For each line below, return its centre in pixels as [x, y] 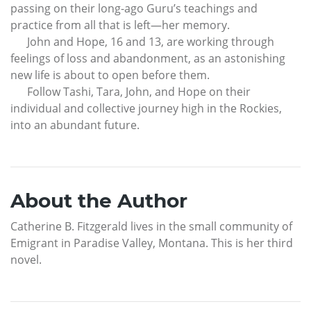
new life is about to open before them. [110, 75]
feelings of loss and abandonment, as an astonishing [148, 59]
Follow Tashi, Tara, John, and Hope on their [131, 92]
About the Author [99, 201]
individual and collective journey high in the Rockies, [146, 109]
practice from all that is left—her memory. [120, 25]
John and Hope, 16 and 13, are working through [142, 42]
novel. [26, 260]
